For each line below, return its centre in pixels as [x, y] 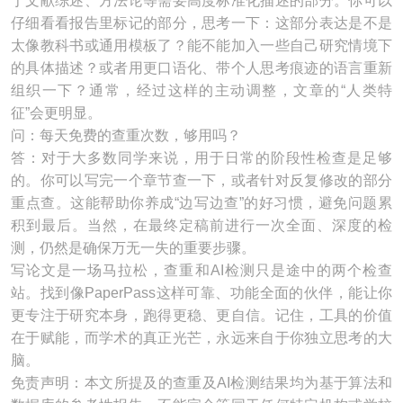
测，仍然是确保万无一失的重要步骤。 [133, 248]
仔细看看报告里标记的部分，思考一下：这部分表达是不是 [201, 23]
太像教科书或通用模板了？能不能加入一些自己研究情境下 [201, 45]
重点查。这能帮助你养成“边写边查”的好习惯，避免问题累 [201, 203]
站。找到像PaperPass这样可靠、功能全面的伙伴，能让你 [201, 293]
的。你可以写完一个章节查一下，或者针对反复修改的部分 [201, 180]
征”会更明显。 [56, 113]
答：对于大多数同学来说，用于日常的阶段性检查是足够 [201, 158]
